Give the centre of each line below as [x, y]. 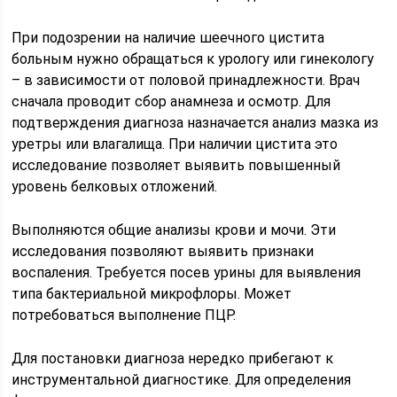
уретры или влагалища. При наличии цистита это [175, 144]
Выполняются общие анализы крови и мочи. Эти [174, 230]
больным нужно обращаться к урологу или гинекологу [193, 58]
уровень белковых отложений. [115, 186]
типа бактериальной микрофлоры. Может [152, 293]
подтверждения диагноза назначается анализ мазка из [195, 122]
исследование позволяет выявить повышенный [176, 165]
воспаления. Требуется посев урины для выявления [187, 272]
